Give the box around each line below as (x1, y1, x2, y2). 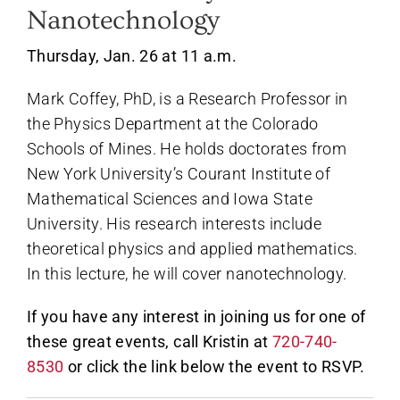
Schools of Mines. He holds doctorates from (27, 138, 347, 158)
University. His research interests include (27, 213, 322, 233)
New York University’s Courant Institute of (27, 163, 331, 183)
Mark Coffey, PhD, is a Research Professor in (27, 88, 348, 108)
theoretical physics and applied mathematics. (27, 238, 358, 258)
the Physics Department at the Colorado (27, 113, 319, 133)
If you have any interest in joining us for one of (27, 306, 366, 326)
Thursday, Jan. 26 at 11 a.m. (27, 46, 237, 65)
